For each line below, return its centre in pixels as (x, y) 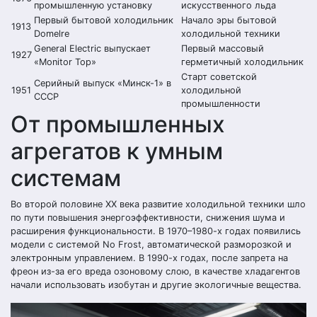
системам (66, 178)
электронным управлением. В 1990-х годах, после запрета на (149, 258)
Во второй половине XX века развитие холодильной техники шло (158, 204)
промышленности (221, 104)
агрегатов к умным (117, 151)
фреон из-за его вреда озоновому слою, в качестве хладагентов (155, 271)
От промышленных (118, 124)
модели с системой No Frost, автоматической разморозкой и (151, 244)
